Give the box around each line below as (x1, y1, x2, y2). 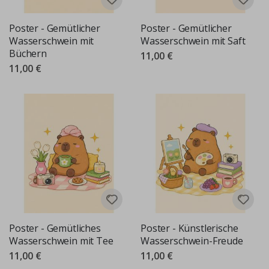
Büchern (9, 46, 47, 60)
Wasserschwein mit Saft (141, 34, 246, 47)
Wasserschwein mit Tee (9, 234, 113, 247)
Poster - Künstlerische (141, 221, 238, 235)
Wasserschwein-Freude (141, 234, 243, 247)
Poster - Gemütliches (9, 221, 101, 235)
